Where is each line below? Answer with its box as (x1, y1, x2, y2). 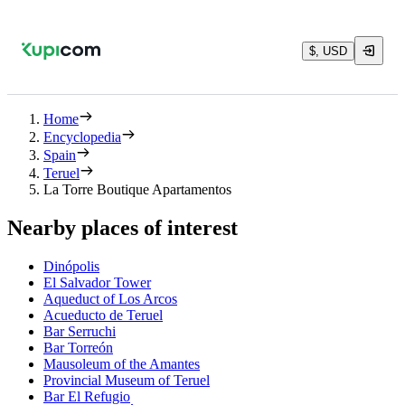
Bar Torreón (43, 339, 113, 355)
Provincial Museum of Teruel (43, 372, 210, 388)
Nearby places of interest (7, 215, 238, 240)
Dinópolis (43, 258, 99, 274)
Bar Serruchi (43, 323, 116, 339)
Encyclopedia (43, 129, 121, 145)
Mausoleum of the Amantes (43, 355, 200, 372)
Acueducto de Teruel (43, 306, 163, 323)
